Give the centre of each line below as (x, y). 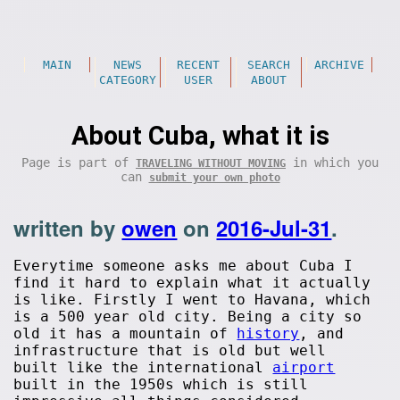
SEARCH (268, 65)
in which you (332, 162)
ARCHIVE (339, 65)
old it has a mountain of (125, 333)
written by (68, 228)
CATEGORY (127, 80)
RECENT (198, 65)
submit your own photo (214, 178)
